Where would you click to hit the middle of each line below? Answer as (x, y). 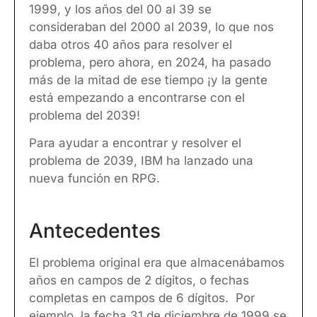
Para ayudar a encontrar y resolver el (135, 143)
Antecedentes (95, 230)
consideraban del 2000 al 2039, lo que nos (151, 27)
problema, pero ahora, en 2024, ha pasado (150, 62)
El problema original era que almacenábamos (157, 262)
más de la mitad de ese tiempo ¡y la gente (148, 80)
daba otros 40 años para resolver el (131, 45)
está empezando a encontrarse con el (137, 98)
